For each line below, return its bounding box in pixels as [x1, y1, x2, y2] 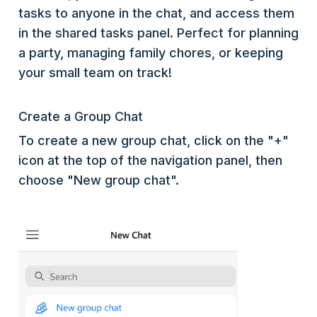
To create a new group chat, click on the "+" [18, 133, 289, 149]
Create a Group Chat [18, 109, 143, 125]
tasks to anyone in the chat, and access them [18, 6, 294, 21]
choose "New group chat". [18, 173, 179, 188]
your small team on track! [18, 65, 172, 81]
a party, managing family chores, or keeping [18, 45, 283, 61]
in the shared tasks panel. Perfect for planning [18, 25, 299, 41]
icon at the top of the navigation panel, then [18, 153, 282, 168]
